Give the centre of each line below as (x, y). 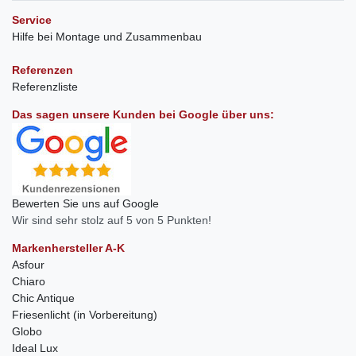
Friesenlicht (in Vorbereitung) (85, 315)
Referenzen (43, 70)
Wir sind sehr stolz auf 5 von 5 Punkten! (112, 221)
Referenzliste (45, 87)
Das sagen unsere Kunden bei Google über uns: (143, 115)
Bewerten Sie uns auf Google (85, 204)
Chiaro (29, 282)
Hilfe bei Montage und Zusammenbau (107, 37)
